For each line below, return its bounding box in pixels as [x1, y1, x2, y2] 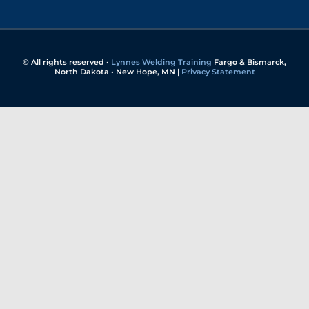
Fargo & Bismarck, [212, 57, 286, 67]
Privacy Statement [181, 66, 255, 77]
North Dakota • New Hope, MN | [54, 66, 181, 77]
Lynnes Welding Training [111, 57, 212, 67]
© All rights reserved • [23, 57, 111, 67]
